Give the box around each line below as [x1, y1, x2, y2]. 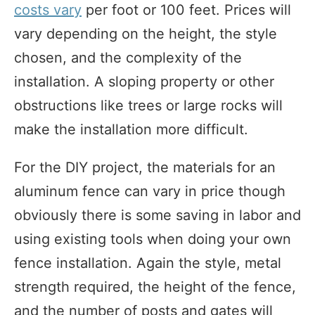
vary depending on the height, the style [14, 25, 277, 42]
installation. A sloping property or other [14, 72, 274, 90]
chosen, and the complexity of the [14, 49, 242, 66]
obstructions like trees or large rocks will [14, 96, 283, 114]
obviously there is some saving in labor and [14, 206, 301, 224]
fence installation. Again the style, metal [14, 254, 281, 271]
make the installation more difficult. [14, 120, 248, 138]
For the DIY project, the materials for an [14, 158, 276, 176]
